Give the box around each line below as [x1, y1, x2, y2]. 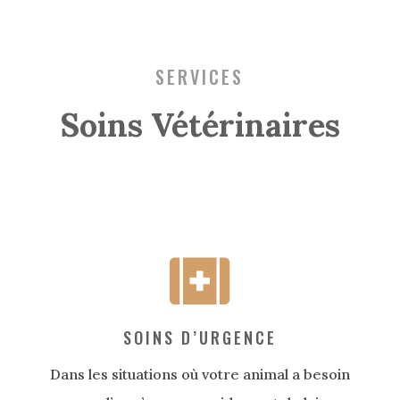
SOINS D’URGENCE [122, 326, 277, 350]
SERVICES [155, 63, 245, 91]
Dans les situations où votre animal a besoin [49, 365, 350, 384]
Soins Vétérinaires [59, 104, 340, 146]
